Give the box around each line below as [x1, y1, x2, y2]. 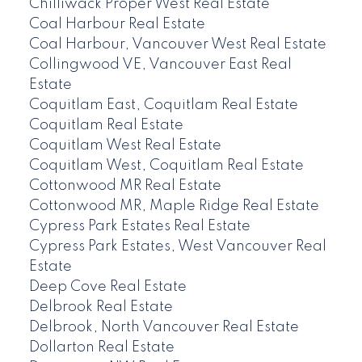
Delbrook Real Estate [28, 300, 173, 315]
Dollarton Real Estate [28, 340, 175, 356]
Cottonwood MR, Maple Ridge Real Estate [28, 199, 319, 214]
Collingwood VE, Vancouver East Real [28, 57, 292, 73]
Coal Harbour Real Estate [28, 17, 205, 32]
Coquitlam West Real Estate [28, 138, 221, 154]
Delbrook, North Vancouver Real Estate [28, 320, 299, 335]
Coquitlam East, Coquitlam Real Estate [28, 98, 298, 113]
